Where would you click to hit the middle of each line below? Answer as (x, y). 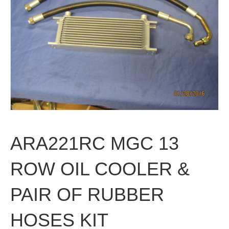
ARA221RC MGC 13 (95, 144)
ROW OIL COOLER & (100, 169)
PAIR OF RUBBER (87, 195)
